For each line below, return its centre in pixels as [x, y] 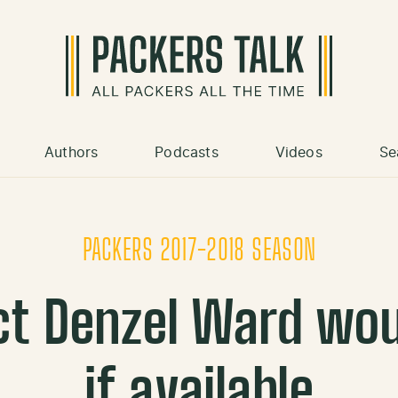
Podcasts [187, 153]
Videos [298, 153]
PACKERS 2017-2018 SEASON [199, 252]
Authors [72, 153]
